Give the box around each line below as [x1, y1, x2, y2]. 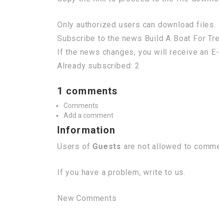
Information [57, 124, 116, 136]
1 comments [57, 85, 118, 97]
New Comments [57, 194, 117, 203]
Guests [92, 142, 122, 152]
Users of [57, 142, 93, 152]
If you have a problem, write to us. [57, 168, 186, 177]
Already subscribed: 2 [57, 61, 140, 71]
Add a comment [64, 111, 113, 120]
